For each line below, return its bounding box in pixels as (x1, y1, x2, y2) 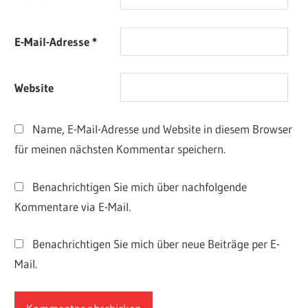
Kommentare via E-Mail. (14, 199, 131, 214)
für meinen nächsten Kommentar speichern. (14, 142, 226, 157)
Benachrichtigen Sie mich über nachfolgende (32, 179, 247, 194)
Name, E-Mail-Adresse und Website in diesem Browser (32, 122, 292, 137)
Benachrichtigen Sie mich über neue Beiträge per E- (32, 236, 280, 252)
